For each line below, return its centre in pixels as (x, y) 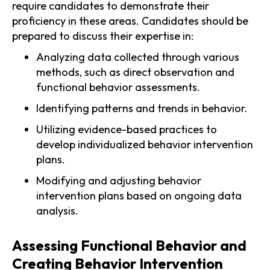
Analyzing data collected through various (138, 57)
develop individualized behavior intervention (145, 144)
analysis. (57, 210)
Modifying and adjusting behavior (119, 180)
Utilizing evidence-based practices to (127, 129)
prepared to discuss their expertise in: (103, 36)
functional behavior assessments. (118, 87)
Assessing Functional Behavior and (129, 245)
